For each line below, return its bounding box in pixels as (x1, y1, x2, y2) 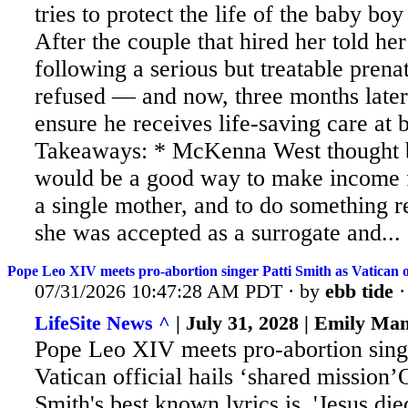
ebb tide (325, 279, 393, 302)
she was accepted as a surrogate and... (35, 219, 401, 247)
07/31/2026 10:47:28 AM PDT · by (35, 279, 325, 302)
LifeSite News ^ (35, 311, 170, 335)
